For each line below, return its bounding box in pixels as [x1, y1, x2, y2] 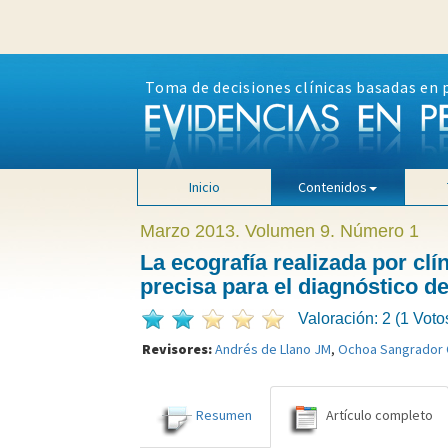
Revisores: [141, 340, 215, 358]
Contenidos [298, 178, 368, 196]
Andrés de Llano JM [214, 340, 331, 358]
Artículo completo [325, 406, 433, 425]
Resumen [195, 406, 252, 425]
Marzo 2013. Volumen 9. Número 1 [139, 221, 419, 241]
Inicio [188, 178, 220, 196]
